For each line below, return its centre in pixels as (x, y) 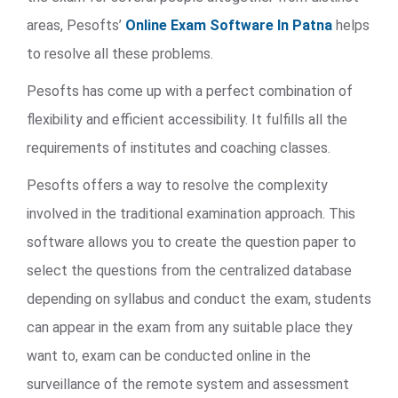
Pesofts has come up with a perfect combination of (190, 91)
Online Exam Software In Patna (229, 25)
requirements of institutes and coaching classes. (179, 148)
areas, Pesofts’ (76, 25)
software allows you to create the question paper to (191, 242)
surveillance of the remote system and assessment (188, 384)
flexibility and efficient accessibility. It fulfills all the (187, 119)
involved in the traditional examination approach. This (191, 214)
